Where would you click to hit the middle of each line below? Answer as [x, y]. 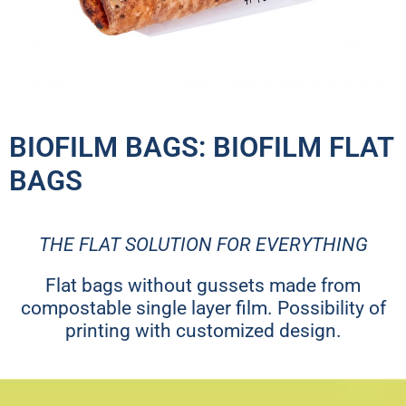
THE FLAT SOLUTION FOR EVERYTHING [203, 245]
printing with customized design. [203, 331]
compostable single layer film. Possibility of [203, 309]
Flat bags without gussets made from [203, 286]
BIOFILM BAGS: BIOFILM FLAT [201, 148]
